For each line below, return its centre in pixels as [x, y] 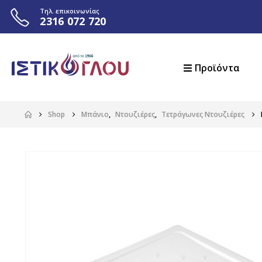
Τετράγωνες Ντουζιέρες [203, 115]
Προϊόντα [217, 68]
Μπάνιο [95, 115]
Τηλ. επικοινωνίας [70, 11]
